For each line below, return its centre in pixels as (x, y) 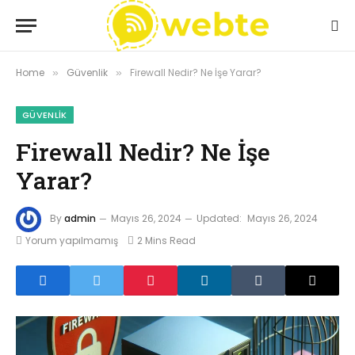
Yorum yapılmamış (72, 240)
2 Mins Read (166, 240)
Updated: (219, 219)
